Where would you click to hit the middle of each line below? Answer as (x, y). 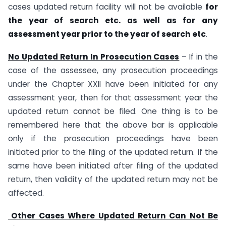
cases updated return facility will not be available (107, 7)
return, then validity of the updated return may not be (113, 180)
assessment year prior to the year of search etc (107, 34)
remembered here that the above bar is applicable (113, 125)
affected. (26, 193)
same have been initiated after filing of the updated (113, 166)
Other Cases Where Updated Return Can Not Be (113, 215)
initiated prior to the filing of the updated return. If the (113, 152)
